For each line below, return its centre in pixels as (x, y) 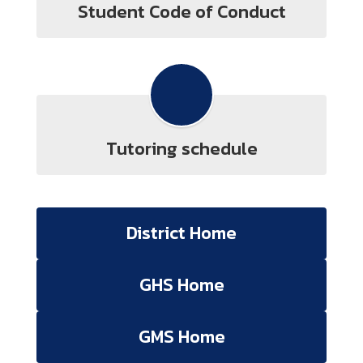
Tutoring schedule (181, 149)
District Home (181, 233)
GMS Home (181, 337)
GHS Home (181, 285)
